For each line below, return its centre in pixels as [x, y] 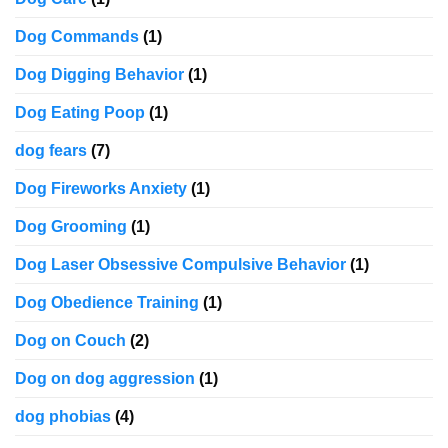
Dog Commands [77, 37]
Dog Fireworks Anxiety [101, 189]
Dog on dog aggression [105, 379]
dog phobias [63, 417]
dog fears [51, 151]
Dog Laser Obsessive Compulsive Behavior [180, 265]
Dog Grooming [71, 227]
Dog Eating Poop [80, 113]
